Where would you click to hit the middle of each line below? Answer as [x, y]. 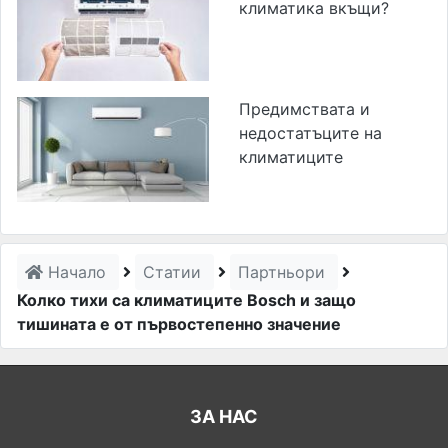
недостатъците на [310, 132]
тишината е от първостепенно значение [179, 324]
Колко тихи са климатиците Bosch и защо [186, 300]
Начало [77, 272]
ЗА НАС [224, 417]
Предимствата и [304, 108]
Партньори [284, 272]
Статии [174, 272]
